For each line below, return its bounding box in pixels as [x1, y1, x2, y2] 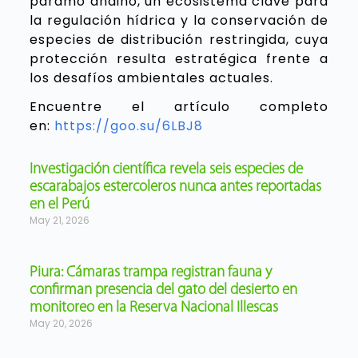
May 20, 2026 [29, 316, 93, 331]
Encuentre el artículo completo [29, 97, 329, 117]
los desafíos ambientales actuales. [29, 69, 273, 88]
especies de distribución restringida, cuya [29, 30, 329, 50]
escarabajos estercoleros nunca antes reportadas [29, 180, 321, 196]
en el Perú [29, 197, 89, 213]
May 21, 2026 [29, 213, 89, 228]
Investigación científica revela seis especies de [29, 162, 303, 178]
